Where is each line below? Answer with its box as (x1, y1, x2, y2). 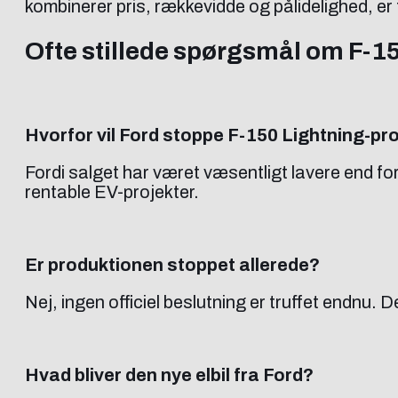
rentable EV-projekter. (25, 181, 199, 202)
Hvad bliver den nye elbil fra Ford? (25, 364, 314, 385)
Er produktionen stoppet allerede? (25, 254, 320, 275)
